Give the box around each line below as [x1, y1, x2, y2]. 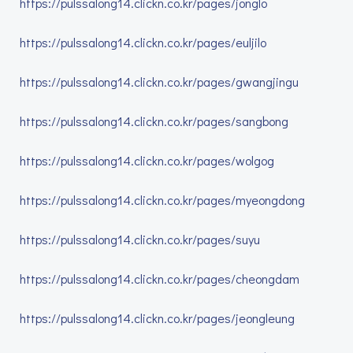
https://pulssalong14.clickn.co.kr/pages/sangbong [20, 113, 288, 129]
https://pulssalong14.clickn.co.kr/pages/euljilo [20, 34, 266, 50]
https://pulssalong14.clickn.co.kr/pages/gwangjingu [20, 73, 299, 90]
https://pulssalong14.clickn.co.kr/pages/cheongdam [20, 270, 299, 287]
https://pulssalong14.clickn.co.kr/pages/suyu [20, 231, 260, 247]
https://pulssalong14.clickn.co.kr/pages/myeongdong [20, 191, 305, 208]
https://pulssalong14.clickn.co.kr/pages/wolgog [20, 152, 274, 169]
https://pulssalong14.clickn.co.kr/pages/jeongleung [20, 310, 295, 326]
